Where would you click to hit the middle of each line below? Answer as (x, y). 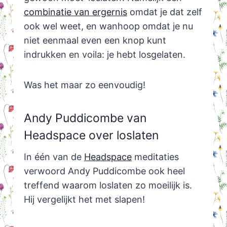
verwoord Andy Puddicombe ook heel (104, 171)
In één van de (54, 157)
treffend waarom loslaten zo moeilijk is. (108, 185)
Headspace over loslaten (91, 136)
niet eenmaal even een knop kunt (95, 40)
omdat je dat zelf (164, 12)
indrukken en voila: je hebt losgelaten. (104, 54)
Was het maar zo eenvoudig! (84, 85)
